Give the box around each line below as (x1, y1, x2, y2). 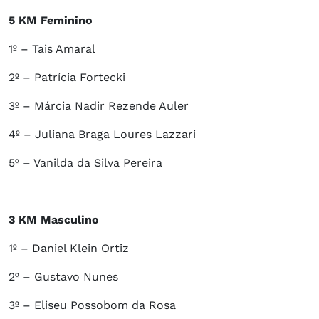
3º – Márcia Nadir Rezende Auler (9, 99, 189, 113)
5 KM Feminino (9, 14, 93, 28)
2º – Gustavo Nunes (9, 270, 118, 284)
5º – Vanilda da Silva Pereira (9, 156, 162, 170)
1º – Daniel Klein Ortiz (9, 241, 129, 256)
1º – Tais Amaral (9, 42, 95, 56)
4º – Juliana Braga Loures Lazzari (9, 127, 196, 142)
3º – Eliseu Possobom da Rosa (9, 298, 176, 313)
